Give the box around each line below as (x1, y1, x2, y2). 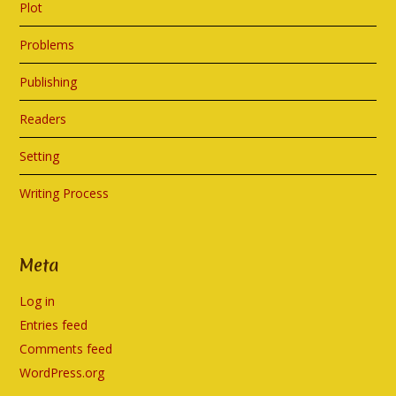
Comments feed (19, 340, 113, 358)
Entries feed (19, 316, 88, 334)
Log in (19, 293, 56, 310)
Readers (19, 110, 67, 128)
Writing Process (19, 185, 110, 202)
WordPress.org (19, 364, 105, 382)
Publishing (19, 73, 78, 91)
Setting (19, 148, 60, 165)
